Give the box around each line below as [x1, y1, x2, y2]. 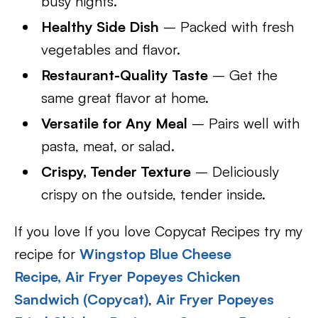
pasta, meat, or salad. [41, 137, 175, 155]
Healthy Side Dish [41, 18, 160, 35]
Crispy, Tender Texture [41, 163, 192, 180]
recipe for [14, 245, 79, 263]
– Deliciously [191, 163, 280, 180]
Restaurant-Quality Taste [41, 66, 209, 84]
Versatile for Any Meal [41, 114, 188, 132]
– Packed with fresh [159, 18, 295, 35]
